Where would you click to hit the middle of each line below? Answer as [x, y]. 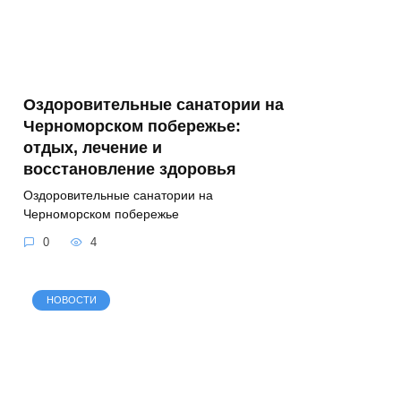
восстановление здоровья [130, 169]
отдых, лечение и [93, 147]
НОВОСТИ [71, 300]
